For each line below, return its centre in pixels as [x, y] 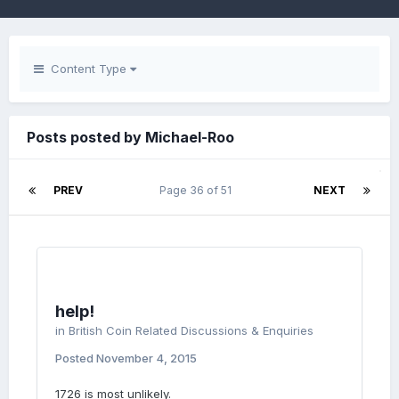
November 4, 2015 [147, 358]
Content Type [87, 69]
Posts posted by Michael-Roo [130, 137]
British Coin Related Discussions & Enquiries [191, 330]
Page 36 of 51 [198, 190]
